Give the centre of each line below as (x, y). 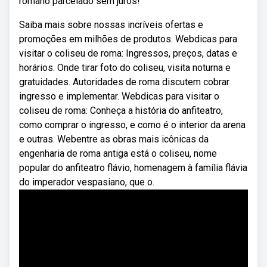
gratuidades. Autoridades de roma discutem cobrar (124, 82)
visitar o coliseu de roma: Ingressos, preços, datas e (128, 53)
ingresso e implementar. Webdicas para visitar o (119, 96)
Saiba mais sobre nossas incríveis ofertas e (111, 25)
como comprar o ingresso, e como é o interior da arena (132, 125)
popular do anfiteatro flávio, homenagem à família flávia (133, 168)
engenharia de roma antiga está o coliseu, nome (118, 153)
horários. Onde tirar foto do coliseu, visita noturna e (125, 68)
